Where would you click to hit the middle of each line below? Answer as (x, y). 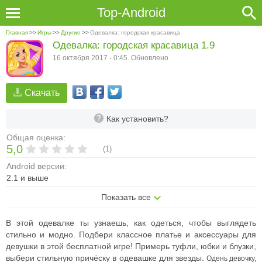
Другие (71, 32)
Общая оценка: (36, 137)
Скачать (42, 93)
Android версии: (37, 166)
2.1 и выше (27, 178)
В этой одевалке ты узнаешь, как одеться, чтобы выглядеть (131, 223)
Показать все (126, 197)
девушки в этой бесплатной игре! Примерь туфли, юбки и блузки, (131, 246)
